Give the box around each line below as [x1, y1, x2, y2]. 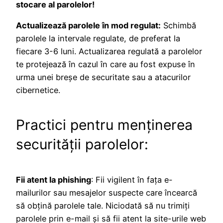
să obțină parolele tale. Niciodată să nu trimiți [16, 200, 190, 211]
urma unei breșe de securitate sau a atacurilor [16, 72, 191, 83]
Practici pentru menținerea [16, 116, 193, 133]
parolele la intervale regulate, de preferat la [16, 33, 180, 44]
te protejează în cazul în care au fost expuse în [16, 59, 195, 70]
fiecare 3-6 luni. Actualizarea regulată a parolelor [16, 46, 202, 57]
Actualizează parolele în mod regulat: [16, 20, 161, 31]
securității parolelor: [16, 135, 148, 153]
